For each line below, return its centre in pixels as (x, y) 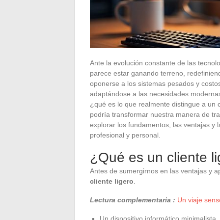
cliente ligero (112, 181)
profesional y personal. (125, 135)
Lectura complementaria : (133, 200)
